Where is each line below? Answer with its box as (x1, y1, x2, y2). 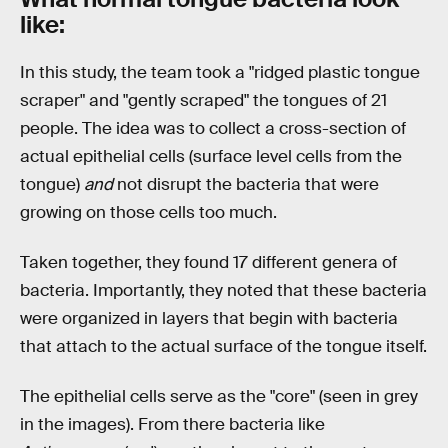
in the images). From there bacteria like (20, 413, 325, 435)
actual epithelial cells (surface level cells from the (20, 146, 402, 168)
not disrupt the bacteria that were (117, 174, 379, 196)
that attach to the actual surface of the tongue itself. (20, 335, 427, 357)
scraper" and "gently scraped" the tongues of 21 (20, 90, 387, 112)
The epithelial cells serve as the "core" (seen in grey (20, 385, 418, 407)
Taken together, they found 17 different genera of (20, 251, 397, 273)
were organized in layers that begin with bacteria (20, 307, 398, 329)
